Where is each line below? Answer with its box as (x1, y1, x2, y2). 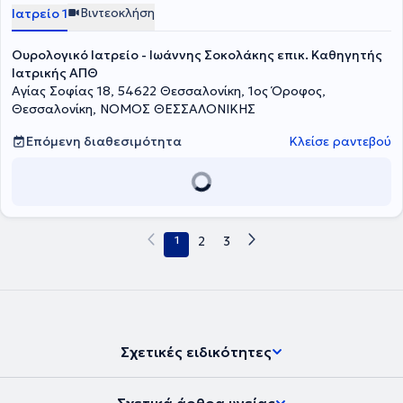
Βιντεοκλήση (80, 4, 155, 21)
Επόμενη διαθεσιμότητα (26, 133, 182, 149)
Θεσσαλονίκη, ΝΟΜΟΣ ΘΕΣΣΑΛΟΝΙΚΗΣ (12, 101, 255, 117)
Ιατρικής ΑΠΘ (12, 65, 98, 81)
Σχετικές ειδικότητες (121, 343, 272, 361)
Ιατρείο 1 (12, 5, 67, 22)
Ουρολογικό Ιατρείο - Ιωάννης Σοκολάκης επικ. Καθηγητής (12, 47, 382, 63)
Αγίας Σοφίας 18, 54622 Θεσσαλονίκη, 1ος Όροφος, (12, 83, 326, 99)
